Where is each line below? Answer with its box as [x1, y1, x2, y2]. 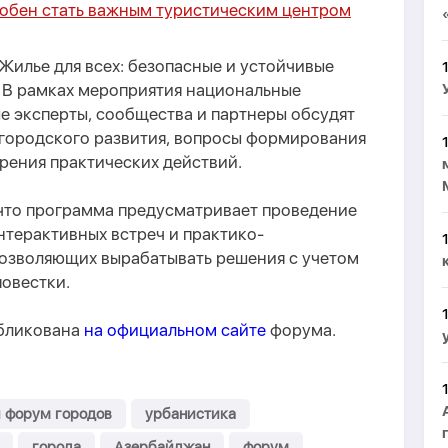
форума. [266, 320, 336, 340]
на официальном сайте [84, 320, 266, 340]
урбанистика [145, 405, 236, 423]
